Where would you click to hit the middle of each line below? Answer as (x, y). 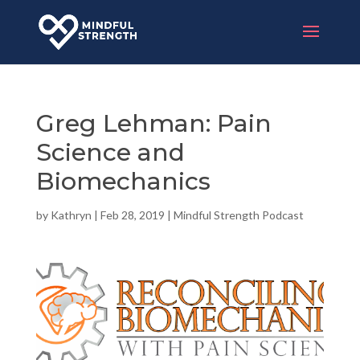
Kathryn (71, 215)
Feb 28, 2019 (132, 215)
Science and (110, 152)
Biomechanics (123, 181)
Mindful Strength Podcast (238, 215)
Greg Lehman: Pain (153, 123)
